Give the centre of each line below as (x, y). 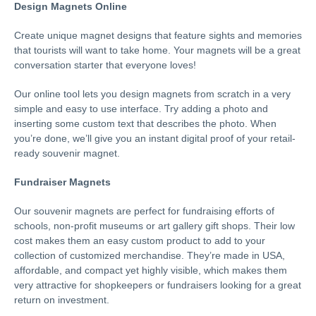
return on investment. (62, 299)
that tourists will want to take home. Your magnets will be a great (157, 50)
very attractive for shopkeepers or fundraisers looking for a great (158, 285)
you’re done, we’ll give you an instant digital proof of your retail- (155, 138)
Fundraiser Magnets (62, 182)
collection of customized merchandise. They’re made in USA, (150, 255)
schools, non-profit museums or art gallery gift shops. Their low (154, 225)
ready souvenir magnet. (67, 153)
